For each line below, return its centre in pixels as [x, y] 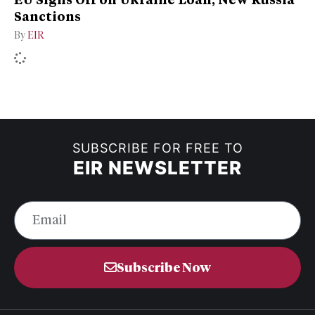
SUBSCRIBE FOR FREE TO [157, 148]
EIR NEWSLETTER [157, 168]
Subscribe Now [164, 268]
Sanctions [47, 17]
